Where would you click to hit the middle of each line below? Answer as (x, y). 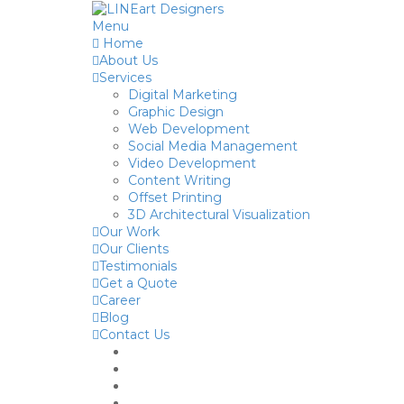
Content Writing (179, 180)
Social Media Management (213, 146)
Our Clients (134, 248)
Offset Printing (175, 197)
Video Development (192, 163)
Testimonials (138, 266)
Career (120, 300)
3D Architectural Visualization (219, 214)
